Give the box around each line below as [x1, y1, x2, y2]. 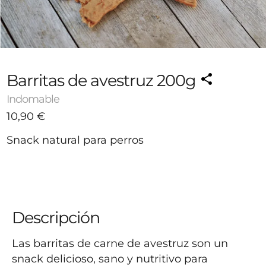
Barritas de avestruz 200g [7, 71, 200, 90]
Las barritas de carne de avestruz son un [12, 237, 228, 250]
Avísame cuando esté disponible [95, 185, 249, 197]
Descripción [12, 208, 100, 227]
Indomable [7, 93, 60, 106]
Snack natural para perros [7, 134, 144, 147]
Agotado [7, 184, 53, 197]
